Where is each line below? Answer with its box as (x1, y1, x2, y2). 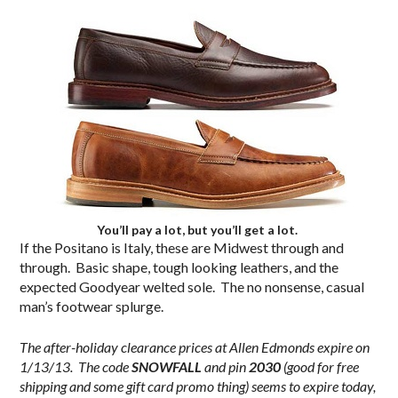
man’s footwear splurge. (20, 297, 164, 314)
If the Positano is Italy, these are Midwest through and (20, 238, 345, 256)
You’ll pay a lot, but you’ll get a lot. (97, 221, 298, 237)
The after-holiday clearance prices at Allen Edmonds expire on (20, 338, 370, 355)
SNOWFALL (131, 357, 203, 375)
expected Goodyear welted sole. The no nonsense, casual (20, 277, 365, 295)
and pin (202, 357, 250, 375)
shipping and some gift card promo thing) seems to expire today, (20, 377, 377, 394)
